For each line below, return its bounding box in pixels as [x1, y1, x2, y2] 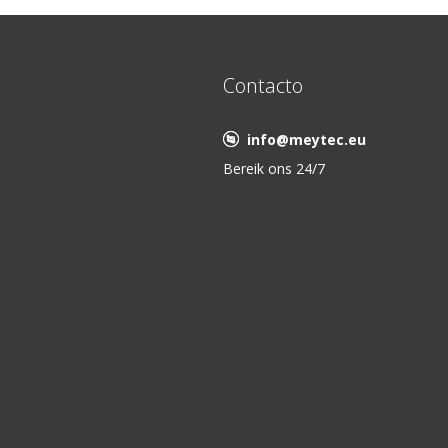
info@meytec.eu [246, 130, 366, 149]
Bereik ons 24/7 [222, 159, 325, 178]
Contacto [222, 72, 303, 99]
